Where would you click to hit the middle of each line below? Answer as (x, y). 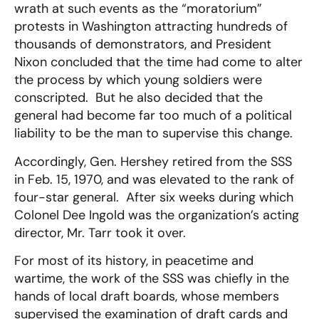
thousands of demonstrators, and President (143, 45)
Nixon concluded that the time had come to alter (158, 62)
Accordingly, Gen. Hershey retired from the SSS (153, 161)
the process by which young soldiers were (138, 80)
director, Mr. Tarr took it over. (100, 232)
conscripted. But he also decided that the (138, 98)
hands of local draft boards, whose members (147, 297)
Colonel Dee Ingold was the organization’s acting (157, 215)
